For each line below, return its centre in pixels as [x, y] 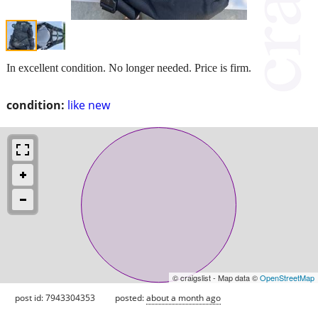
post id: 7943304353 [55, 297]
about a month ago [183, 297]
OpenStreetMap [287, 277]
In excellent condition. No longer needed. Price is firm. [129, 67]
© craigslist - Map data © [216, 277]
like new [89, 105]
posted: [131, 297]
